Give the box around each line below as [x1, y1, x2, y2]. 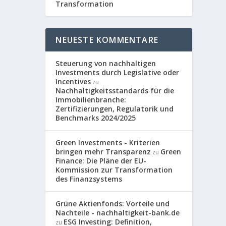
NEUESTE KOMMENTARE [55, 34, 158, 45]
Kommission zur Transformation [55, 164, 173, 175]
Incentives [55, 76, 91, 86]
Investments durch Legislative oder [55, 67, 180, 77]
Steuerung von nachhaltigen [55, 58, 156, 68]
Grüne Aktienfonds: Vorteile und [55, 198, 170, 208]
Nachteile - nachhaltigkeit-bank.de [55, 207, 180, 217]
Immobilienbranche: [55, 94, 127, 104]
